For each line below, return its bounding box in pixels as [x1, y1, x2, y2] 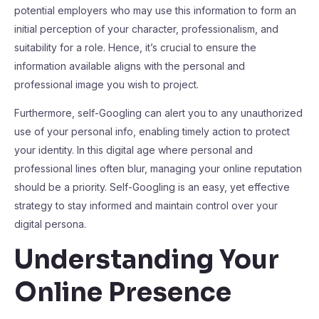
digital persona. [14, 218, 86, 230]
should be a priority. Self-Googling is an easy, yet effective [14, 181, 290, 193]
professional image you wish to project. [14, 78, 199, 90]
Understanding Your [14, 244, 279, 276]
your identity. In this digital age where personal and [14, 144, 253, 156]
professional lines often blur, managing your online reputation [14, 162, 302, 174]
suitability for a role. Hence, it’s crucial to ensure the [14, 41, 256, 53]
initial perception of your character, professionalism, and [14, 23, 278, 35]
